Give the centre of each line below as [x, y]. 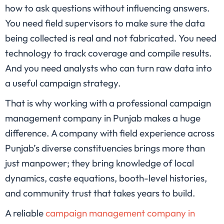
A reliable [25, 213]
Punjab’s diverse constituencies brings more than [105, 148]
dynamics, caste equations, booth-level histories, [106, 178]
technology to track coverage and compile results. [108, 53]
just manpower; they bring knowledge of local [99, 163]
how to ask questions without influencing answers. [107, 8]
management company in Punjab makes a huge [103, 118]
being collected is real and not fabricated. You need [111, 38]
